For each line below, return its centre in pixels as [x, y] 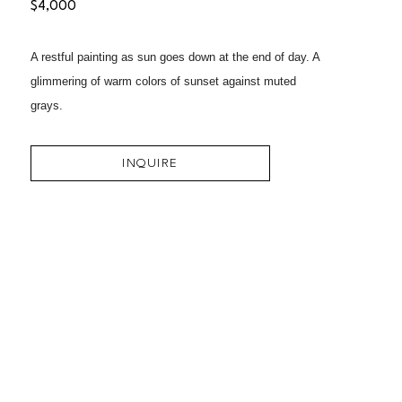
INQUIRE [150, 163]
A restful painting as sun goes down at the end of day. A [175, 57]
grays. [46, 105]
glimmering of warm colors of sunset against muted [163, 81]
